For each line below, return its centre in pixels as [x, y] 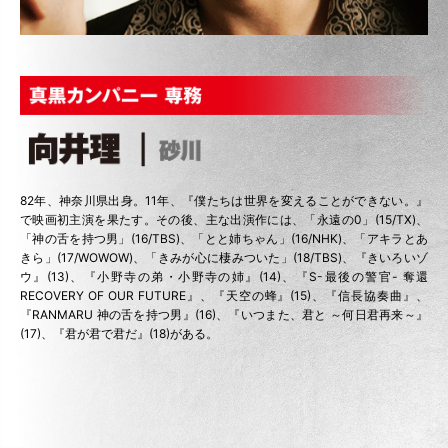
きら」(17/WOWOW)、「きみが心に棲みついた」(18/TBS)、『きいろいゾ [224, 258]
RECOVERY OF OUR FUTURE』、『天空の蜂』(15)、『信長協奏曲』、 [224, 296]
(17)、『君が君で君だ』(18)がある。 [119, 334]
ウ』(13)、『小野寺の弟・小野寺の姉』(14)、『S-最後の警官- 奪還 [224, 277]
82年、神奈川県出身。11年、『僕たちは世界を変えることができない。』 [224, 201]
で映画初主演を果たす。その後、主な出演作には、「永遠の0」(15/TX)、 [224, 220]
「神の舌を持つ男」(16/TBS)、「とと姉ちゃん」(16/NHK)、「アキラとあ [224, 239]
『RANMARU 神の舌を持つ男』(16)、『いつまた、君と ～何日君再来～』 [224, 315]
